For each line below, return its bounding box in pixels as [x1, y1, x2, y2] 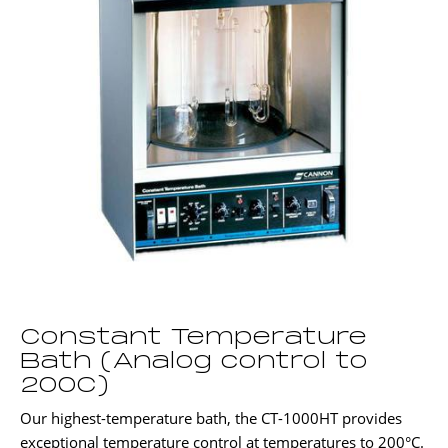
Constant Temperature [20, 326, 367, 351]
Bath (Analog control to [20, 350, 368, 375]
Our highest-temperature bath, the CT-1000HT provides [20, 408, 402, 429]
